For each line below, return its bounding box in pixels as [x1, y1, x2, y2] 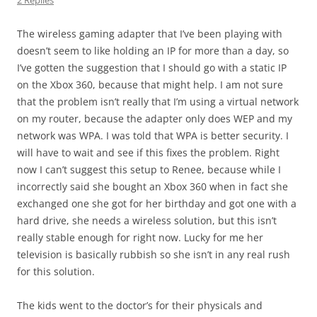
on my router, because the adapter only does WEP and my [17, 112, 292, 125]
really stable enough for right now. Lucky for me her [17, 231, 263, 244]
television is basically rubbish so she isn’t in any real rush [17, 248, 290, 261]
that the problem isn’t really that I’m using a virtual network [17, 95, 299, 108]
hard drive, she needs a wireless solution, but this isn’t [17, 214, 277, 227]
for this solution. [17, 265, 95, 278]
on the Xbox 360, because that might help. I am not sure [17, 78, 283, 91]
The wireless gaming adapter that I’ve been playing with [17, 27, 282, 40]
